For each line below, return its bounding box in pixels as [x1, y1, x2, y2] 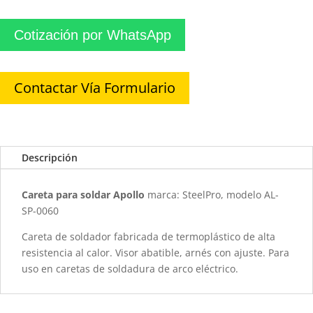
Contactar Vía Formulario [14, 78, 175, 97]
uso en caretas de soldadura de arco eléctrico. [22, 262, 238, 275]
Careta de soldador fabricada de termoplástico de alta [22, 230, 275, 243]
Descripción [22, 151, 78, 164]
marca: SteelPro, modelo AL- [145, 188, 279, 201]
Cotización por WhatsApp [14, 27, 171, 43]
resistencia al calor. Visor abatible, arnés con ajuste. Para [22, 246, 289, 259]
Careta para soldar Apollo [22, 188, 145, 201]
